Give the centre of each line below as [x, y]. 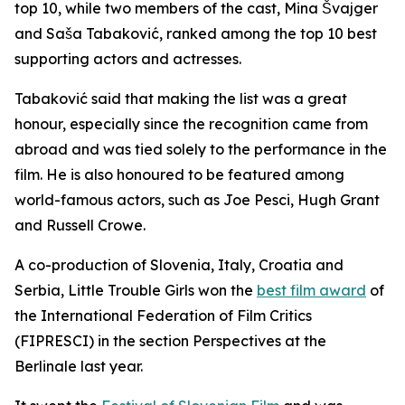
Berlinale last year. [79, 366]
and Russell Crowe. [80, 225]
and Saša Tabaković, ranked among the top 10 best [196, 33]
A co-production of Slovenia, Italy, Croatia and [179, 265]
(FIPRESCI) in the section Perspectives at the [170, 341]
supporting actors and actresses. [128, 59]
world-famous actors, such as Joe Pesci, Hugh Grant [197, 200]
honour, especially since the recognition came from [191, 124]
